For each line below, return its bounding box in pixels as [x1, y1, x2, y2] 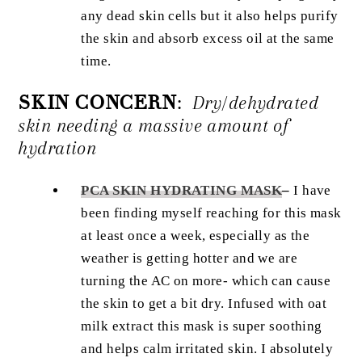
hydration [18, 137, 97, 159]
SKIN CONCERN [18, 90, 177, 116]
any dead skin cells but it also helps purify [81, 7, 339, 23]
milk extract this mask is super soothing [81, 318, 322, 335]
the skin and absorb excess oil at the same [81, 30, 335, 46]
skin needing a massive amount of [18, 114, 289, 137]
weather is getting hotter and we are [81, 250, 297, 267]
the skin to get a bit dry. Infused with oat [81, 296, 327, 312]
